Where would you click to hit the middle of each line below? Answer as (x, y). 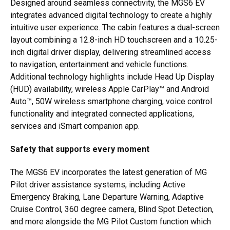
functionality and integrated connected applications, (102, 114)
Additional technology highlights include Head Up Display (112, 77)
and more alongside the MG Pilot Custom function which (111, 222)
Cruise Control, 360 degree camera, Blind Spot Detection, (112, 209)
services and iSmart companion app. (75, 126)
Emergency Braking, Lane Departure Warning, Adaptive (107, 197)
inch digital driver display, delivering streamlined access (111, 52)
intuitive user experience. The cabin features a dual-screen (115, 28)
